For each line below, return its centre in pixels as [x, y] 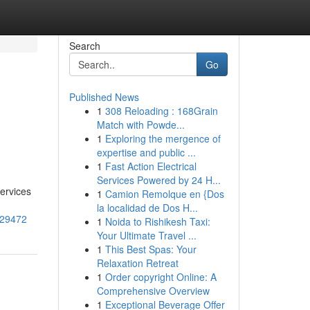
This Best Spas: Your [151, 249]
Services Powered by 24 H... [158, 180]
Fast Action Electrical [151, 166]
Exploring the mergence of [163, 138]
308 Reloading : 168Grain [161, 111]
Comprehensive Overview [153, 291]
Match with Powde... [140, 125]
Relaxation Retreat [137, 263]
